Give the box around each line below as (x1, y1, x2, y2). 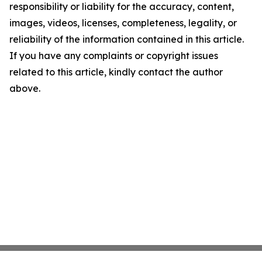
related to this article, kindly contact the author (9, 66, 223, 78)
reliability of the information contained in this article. (9, 33, 244, 46)
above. (9, 82, 40, 95)
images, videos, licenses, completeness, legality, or (9, 17, 237, 29)
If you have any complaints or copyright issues (9, 50, 218, 62)
